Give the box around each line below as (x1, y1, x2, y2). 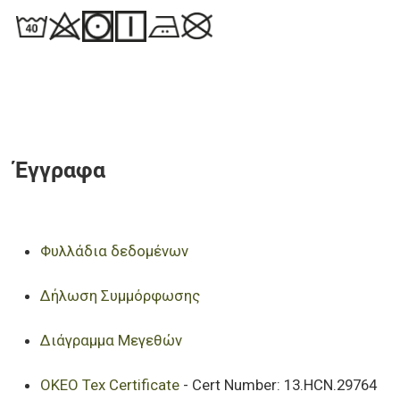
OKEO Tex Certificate (39, 375, 179, 394)
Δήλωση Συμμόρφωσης (39, 286, 200, 304)
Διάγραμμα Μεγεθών (39, 330, 182, 349)
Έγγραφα (14, 156, 105, 183)
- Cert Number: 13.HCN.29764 (179, 375, 377, 394)
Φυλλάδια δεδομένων (39, 241, 188, 260)
